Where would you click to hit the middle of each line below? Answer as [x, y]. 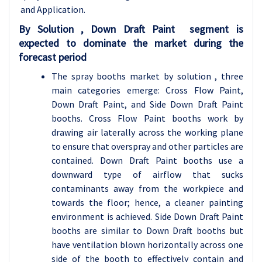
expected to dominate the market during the [131, 43]
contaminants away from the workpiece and [147, 188]
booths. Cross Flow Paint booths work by [147, 118]
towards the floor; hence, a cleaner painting [147, 202]
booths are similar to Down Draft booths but [147, 230]
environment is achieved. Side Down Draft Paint [147, 216]
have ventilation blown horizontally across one [147, 244]
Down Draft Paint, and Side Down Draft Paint [147, 104]
